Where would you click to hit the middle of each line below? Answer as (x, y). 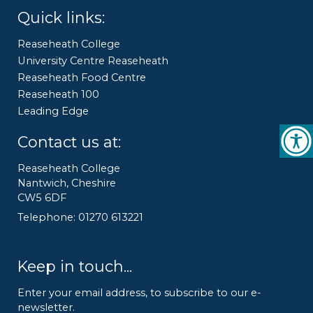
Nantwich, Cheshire (67, 183)
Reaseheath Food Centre (82, 78)
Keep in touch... (75, 267)
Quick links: (61, 18)
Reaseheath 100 (58, 95)
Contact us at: (69, 142)
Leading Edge (53, 111)
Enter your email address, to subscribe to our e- (139, 293)
